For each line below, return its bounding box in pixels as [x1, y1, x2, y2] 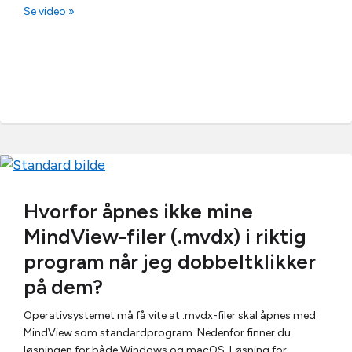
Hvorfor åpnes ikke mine [24, 199, 253, 224]
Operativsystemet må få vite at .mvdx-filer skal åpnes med [24, 309, 316, 322]
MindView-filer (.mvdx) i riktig [24, 224, 306, 249]
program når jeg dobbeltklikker [24, 249, 316, 274]
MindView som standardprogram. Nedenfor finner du [24, 326, 291, 339]
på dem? [24, 274, 103, 299]
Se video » [24, 4, 75, 18]
